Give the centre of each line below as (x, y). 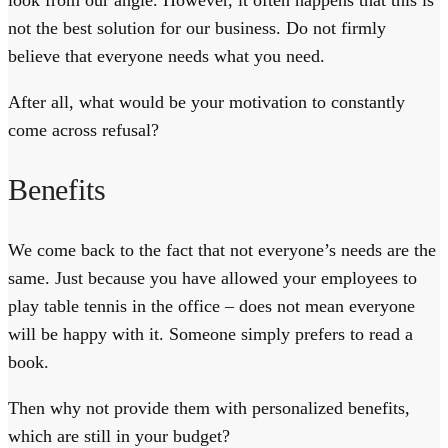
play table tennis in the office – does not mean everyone (211, 305)
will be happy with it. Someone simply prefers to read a (210, 333)
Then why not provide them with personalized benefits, (209, 407)
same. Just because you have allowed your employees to (212, 277)
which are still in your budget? (119, 435)
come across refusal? (83, 130)
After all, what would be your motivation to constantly (206, 102)
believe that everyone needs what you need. (166, 56)
